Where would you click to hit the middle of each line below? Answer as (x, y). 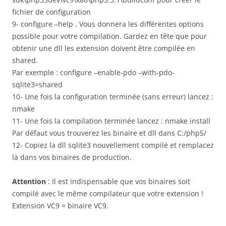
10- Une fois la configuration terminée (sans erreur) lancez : (113, 97)
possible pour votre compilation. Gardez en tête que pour (109, 36)
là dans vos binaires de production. (72, 157)
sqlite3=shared (37, 84)
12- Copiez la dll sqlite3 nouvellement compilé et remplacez (113, 145)
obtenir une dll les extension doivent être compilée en (104, 48)
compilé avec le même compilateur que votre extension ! (108, 193)
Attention (29, 181)
